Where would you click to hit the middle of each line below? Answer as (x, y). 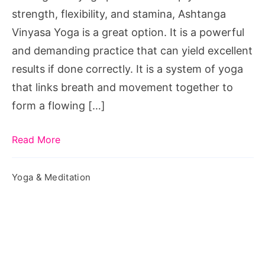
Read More (36, 139)
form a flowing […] (59, 105)
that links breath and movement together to (122, 87)
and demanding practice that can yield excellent (132, 50)
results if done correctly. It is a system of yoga (127, 69)
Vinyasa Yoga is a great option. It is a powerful (128, 32)
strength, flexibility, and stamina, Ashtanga (119, 14)
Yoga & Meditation (51, 177)
